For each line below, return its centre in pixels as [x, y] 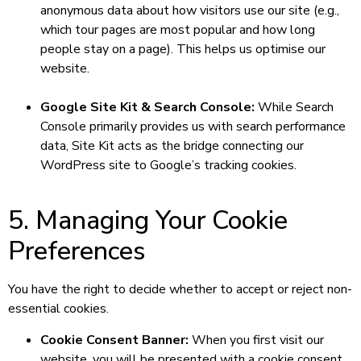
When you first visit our [256, 340]
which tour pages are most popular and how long [178, 29]
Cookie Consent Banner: [114, 340]
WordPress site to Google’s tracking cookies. [168, 165]
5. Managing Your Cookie [148, 221]
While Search [294, 107]
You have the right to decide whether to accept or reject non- [180, 290]
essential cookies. [58, 309]
